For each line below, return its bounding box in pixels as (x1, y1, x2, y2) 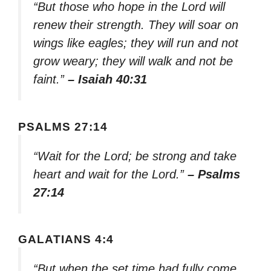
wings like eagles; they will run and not (33, 36, 238, 50)
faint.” (33, 72, 68, 86)
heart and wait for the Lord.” (33, 167, 188, 181)
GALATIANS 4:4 (18, 233, 114, 246)
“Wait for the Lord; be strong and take (33, 149, 237, 163)
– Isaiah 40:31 (68, 72, 147, 86)
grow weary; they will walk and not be (33, 54, 233, 68)
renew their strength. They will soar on (33, 18, 238, 31)
